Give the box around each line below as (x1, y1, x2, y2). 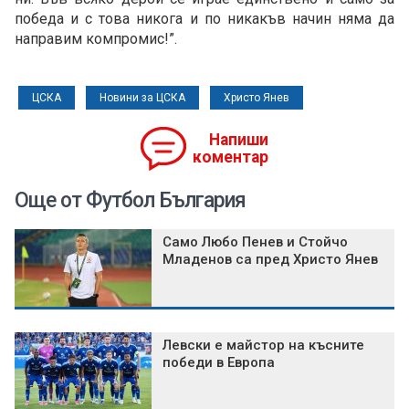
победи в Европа (163, 354, 275, 372)
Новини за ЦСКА (100, 91, 185, 105)
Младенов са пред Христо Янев (163, 251, 378, 268)
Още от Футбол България (15, 188, 246, 214)
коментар (193, 148, 268, 167)
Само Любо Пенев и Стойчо (163, 234, 348, 251)
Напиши (209, 131, 268, 150)
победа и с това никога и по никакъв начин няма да (15, 10, 394, 28)
